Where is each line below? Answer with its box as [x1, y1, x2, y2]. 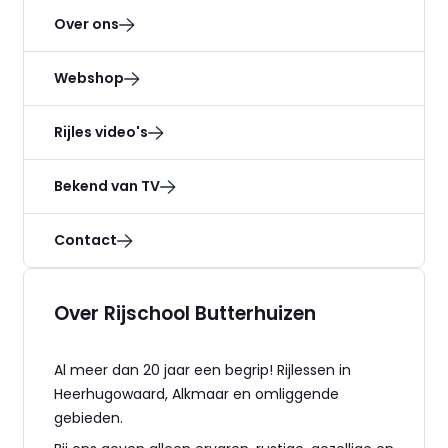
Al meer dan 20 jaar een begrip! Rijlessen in [54, 360, 351, 380]
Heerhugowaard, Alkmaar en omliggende [54, 384, 339, 404]
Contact [54, 230, 117, 250]
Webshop [54, 68, 124, 88]
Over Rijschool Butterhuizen [54, 300, 316, 327]
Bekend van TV [54, 176, 160, 196]
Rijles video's [54, 122, 148, 142]
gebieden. [54, 408, 123, 428]
